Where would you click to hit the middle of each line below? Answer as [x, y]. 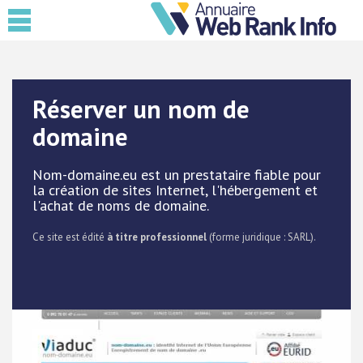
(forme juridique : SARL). [261, 237]
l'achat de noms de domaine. [121, 205]
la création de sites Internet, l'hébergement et [175, 190]
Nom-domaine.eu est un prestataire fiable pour [177, 175]
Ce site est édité [70, 237]
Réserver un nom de [141, 109]
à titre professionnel [157, 237]
